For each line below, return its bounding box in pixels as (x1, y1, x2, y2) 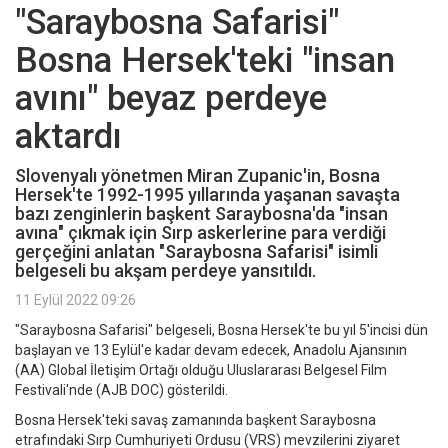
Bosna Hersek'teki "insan (15, 40, 395, 82)
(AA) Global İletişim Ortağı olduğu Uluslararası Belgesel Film (15, 362, 387, 379)
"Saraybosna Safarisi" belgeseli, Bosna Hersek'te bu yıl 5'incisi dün (15, 322, 428, 339)
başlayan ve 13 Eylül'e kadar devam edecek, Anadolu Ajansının (15, 342, 407, 359)
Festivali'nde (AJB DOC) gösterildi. (15, 382, 228, 399)
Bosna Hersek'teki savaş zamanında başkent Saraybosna (15, 412, 376, 429)
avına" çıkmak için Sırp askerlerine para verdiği (15, 222, 386, 244)
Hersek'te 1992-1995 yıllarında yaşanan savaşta (15, 184, 400, 206)
